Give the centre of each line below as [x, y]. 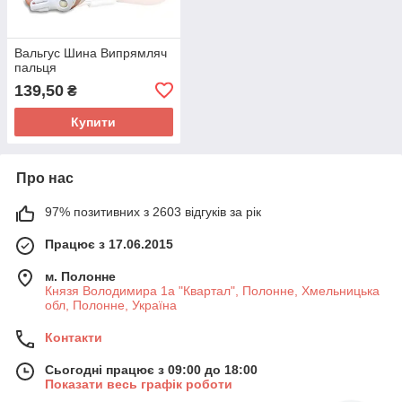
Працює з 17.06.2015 [109, 244]
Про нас [45, 178]
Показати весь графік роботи [139, 384]
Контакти [74, 337]
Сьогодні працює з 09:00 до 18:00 [151, 369]
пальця [35, 67]
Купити [94, 122]
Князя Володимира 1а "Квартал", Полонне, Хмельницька [212, 290]
